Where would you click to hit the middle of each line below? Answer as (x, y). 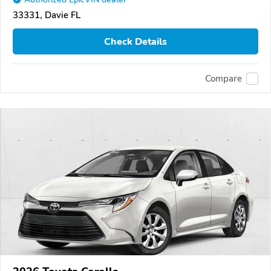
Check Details (135, 41)
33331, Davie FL (47, 15)
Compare (224, 78)
